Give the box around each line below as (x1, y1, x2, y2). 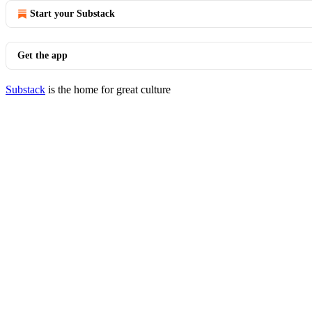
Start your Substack (30, 8, 115, 19)
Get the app (17, 50, 68, 61)
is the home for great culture (45, 84, 171, 95)
